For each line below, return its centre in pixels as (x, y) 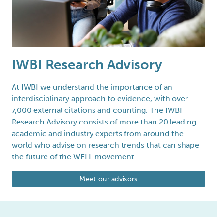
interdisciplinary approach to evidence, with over (100, 99)
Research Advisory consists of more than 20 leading (104, 122)
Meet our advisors (108, 179)
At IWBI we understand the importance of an (92, 87)
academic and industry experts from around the (98, 134)
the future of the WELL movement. (74, 157)
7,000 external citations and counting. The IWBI (97, 110)
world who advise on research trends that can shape (105, 145)
